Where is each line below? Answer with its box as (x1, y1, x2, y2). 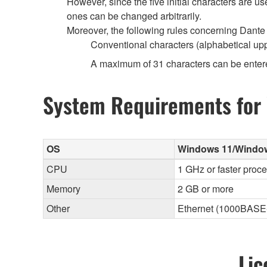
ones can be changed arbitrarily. (67, 9, 201, 23)
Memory (46, 182, 80, 196)
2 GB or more (178, 182, 234, 196)
